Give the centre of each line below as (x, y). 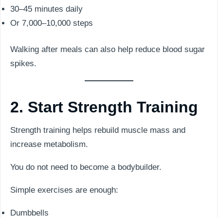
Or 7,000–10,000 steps (52, 23)
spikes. (23, 64)
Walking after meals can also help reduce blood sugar (108, 49)
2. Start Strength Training (104, 107)
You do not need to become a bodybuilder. (86, 167)
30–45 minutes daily (46, 9)
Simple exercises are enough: (64, 190)
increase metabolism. (49, 144)
